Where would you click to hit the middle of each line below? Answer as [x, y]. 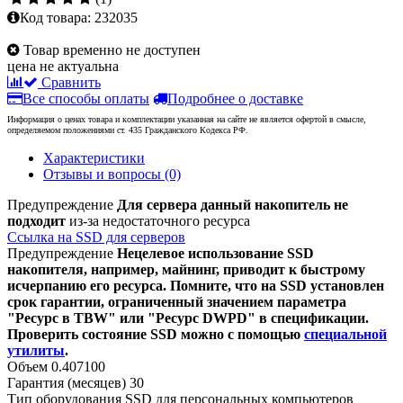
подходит [36, 220]
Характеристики [94, 157]
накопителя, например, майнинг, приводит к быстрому [186, 269]
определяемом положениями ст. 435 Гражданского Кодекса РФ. [128, 130]
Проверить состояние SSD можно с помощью [156, 334]
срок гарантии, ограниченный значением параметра [177, 301]
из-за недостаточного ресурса [158, 220]
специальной [345, 334]
